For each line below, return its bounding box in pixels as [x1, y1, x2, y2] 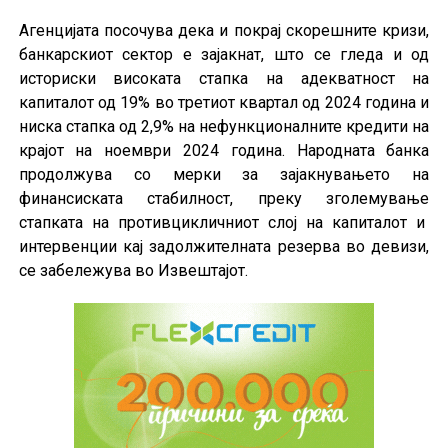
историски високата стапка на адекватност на [18, 68, 430, 88]
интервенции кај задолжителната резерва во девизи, [18, 236, 430, 256]
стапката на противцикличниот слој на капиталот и [18, 212, 430, 232]
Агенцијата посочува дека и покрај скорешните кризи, [18, 20, 430, 40]
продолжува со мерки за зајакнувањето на [18, 164, 430, 184]
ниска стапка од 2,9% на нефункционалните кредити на [18, 116, 430, 136]
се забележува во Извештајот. [18, 260, 252, 280]
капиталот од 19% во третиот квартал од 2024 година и [18, 92, 430, 112]
